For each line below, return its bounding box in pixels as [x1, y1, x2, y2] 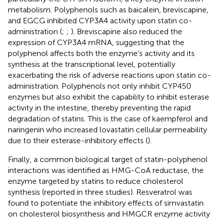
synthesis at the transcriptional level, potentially [8, 59, 175, 69]
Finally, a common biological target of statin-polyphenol [8, 154, 208, 164]
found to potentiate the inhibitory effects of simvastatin [8, 198, 204, 208]
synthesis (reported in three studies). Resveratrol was [8, 187, 192, 197]
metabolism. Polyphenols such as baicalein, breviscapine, [8, 4, 209, 14]
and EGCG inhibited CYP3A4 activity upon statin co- [8, 15, 192, 25]
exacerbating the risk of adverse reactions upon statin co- [8, 70, 211, 80]
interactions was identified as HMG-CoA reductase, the [8, 165, 204, 175]
